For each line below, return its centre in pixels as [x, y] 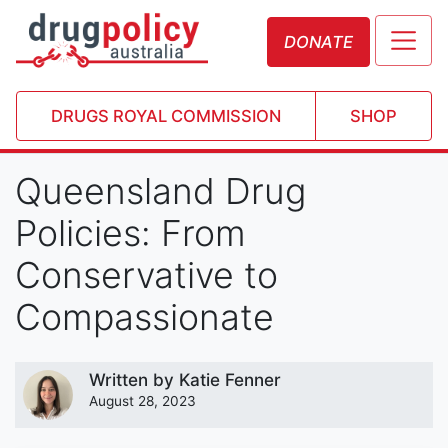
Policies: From [130, 232]
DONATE [319, 41]
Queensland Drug [160, 190]
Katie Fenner [230, 379]
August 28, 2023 [142, 400]
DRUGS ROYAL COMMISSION [166, 115]
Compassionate [144, 316]
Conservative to [146, 274]
